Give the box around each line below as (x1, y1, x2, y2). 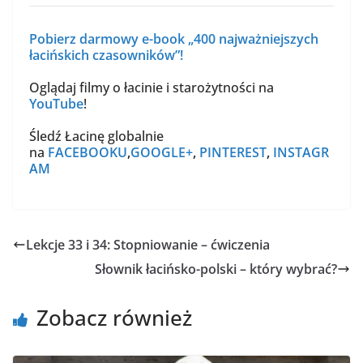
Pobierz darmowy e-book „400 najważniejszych (29, 30, 318, 49)
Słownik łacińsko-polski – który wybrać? (95, 260, 337, 279)
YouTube (29, 95, 83, 113)
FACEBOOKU (48, 143, 127, 162)
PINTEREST (199, 143, 267, 162)
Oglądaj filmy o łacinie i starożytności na (29, 79, 274, 97)
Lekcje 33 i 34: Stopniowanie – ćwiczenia (26, 236, 270, 254)
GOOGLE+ (130, 143, 193, 162)
